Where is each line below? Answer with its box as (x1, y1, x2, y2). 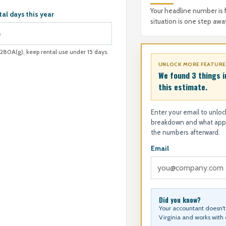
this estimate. (158, 81, 207, 92)
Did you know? (158, 194, 201, 205)
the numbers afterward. (150, 128, 220, 136)
